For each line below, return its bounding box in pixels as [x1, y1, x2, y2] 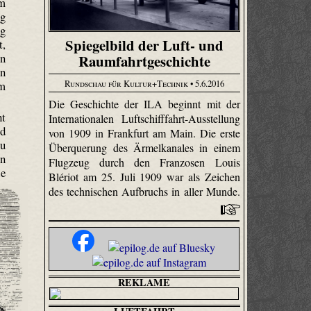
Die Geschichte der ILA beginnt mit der [49, 96, 240, 112]
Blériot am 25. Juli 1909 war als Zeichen [49, 169, 240, 185]
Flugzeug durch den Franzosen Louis [49, 155, 240, 170]
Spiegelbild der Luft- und [65, 34, 224, 56]
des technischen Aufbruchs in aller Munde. [49, 184, 240, 199]
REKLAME [118, 275, 171, 290]
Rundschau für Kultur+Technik [64, 76, 188, 90]
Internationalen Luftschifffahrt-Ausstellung [49, 111, 240, 126]
